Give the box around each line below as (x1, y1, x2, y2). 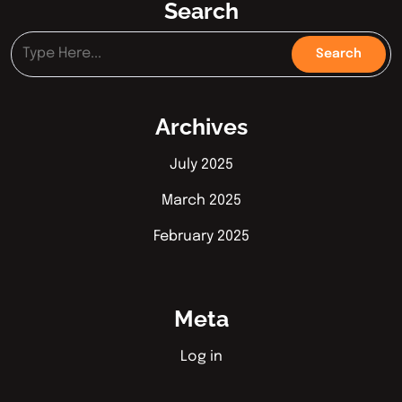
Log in (179, 348, 223, 364)
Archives (154, 112, 248, 140)
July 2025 (169, 156, 233, 172)
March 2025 (161, 192, 241, 208)
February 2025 (153, 228, 249, 244)
